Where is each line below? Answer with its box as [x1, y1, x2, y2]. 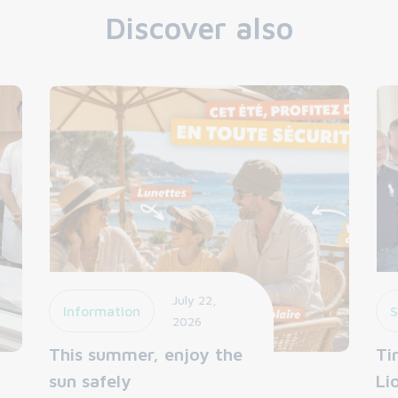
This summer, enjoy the [48, 343, 243, 364]
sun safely [48, 370, 131, 391]
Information [62, 302, 140, 319]
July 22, [171, 291, 217, 307]
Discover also [105, 9, 293, 45]
